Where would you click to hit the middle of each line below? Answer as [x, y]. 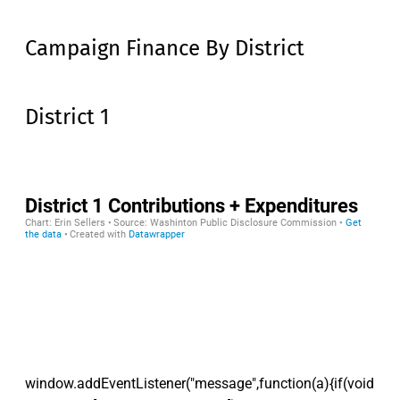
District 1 [67, 117]
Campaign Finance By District [165, 48]
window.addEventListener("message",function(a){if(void [200, 384]
